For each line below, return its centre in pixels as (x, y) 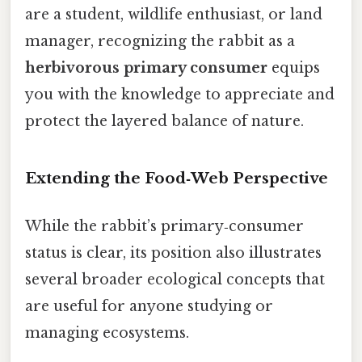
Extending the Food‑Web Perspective (177, 178)
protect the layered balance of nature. (164, 121)
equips (294, 67)
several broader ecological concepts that (175, 279)
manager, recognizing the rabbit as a (160, 41)
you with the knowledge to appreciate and (180, 94)
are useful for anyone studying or (149, 306)
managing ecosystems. (107, 333)
